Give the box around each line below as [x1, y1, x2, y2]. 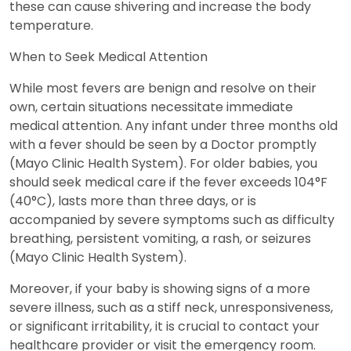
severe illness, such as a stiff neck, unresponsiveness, [9, 298, 333, 317]
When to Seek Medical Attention [9, 47, 208, 66]
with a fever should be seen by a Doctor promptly [9, 135, 317, 154]
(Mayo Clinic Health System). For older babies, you [9, 154, 317, 172]
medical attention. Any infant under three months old [9, 116, 338, 135]
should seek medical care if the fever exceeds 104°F [9, 172, 327, 191]
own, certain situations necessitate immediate [9, 97, 293, 116]
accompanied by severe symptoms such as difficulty [9, 210, 335, 229]
